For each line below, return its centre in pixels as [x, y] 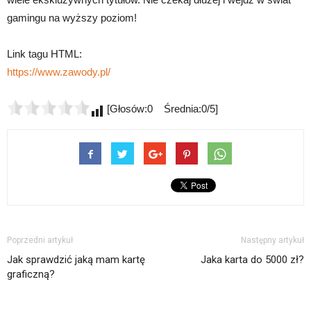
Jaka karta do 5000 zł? [252, 259]
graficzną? [31, 274]
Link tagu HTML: [44, 53]
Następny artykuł [272, 240]
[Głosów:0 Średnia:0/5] [161, 108]
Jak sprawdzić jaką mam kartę [76, 259]
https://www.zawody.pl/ [59, 72]
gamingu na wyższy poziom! [72, 17]
